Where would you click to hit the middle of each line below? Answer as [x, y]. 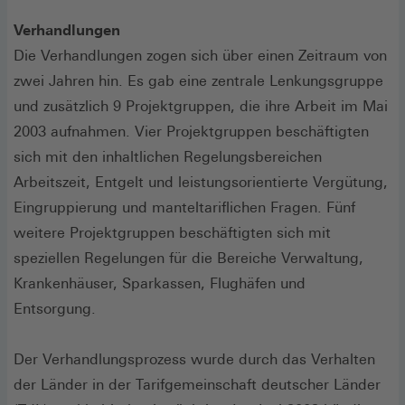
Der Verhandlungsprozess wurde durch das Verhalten [194, 359]
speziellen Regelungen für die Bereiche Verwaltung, [188, 258]
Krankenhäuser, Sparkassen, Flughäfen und [160, 283]
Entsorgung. [55, 308]
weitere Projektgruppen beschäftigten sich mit [172, 232]
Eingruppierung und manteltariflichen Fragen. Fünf [184, 207]
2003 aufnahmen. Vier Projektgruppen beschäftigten [191, 131]
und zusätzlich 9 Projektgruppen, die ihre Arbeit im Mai [201, 106]
